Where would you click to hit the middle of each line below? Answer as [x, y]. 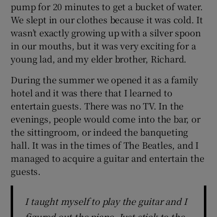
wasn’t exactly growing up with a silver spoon [106, 32]
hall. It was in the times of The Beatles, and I [105, 145]
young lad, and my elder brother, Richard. [99, 58]
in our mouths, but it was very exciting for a [103, 45]
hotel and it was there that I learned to [92, 92]
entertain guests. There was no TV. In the [97, 105]
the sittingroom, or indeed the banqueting [100, 132]
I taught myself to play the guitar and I [106, 201]
